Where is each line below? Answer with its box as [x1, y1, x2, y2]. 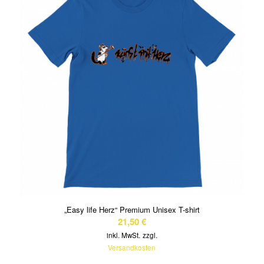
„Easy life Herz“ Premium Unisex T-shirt [64, 203, 200, 215]
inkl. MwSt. [106, 230, 140, 240]
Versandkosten [108, 242, 156, 252]
